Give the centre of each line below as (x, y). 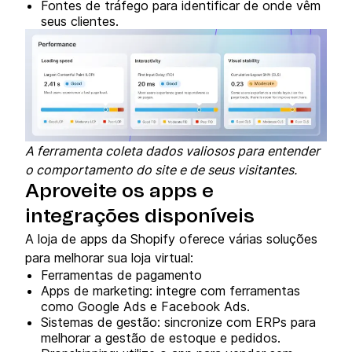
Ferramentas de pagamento (121, 275)
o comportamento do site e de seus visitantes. (161, 169)
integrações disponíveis (140, 216)
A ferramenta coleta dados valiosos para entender (172, 150)
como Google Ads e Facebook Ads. (145, 306)
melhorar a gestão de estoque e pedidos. (161, 337)
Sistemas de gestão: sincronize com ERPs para (178, 322)
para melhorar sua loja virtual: (109, 257)
